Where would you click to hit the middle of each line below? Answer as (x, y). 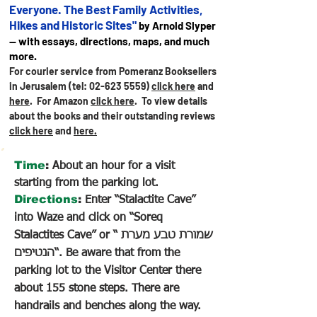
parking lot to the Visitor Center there (108, 271)
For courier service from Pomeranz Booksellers (113, 71)
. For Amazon (60, 101)
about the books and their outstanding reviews (112, 116)
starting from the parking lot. (86, 183)
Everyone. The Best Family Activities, (106, 9)
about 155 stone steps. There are (97, 289)
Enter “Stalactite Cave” (138, 200)
